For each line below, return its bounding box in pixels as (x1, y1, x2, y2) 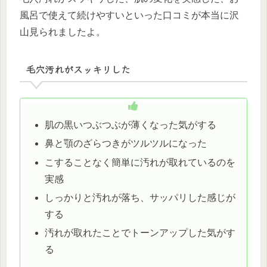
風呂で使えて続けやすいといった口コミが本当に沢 (20, 10, 239, 21)
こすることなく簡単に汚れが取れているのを (45, 157, 236, 167)
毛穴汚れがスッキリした (25, 62, 131, 77)
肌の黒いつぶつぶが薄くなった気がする (45, 120, 217, 131)
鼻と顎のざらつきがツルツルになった (45, 138, 207, 149)
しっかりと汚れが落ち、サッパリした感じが (45, 192, 236, 203)
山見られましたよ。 (20, 27, 105, 38)
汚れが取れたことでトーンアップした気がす (45, 227, 236, 238)
